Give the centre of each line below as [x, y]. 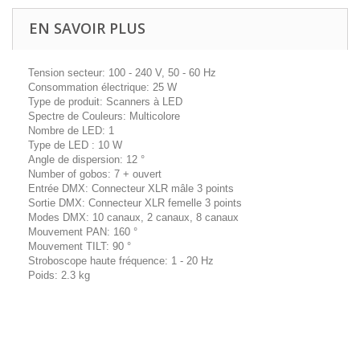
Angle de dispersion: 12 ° [86, 160]
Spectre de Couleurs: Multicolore [104, 117]
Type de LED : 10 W [75, 145]
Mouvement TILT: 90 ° [80, 247]
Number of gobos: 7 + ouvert [95, 174]
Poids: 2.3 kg [59, 276]
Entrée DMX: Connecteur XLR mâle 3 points [131, 189]
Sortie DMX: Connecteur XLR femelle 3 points [135, 203]
